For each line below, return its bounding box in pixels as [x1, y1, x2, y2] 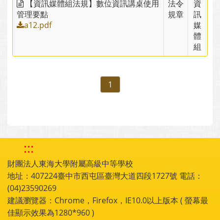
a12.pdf [24, 19, 52, 30]
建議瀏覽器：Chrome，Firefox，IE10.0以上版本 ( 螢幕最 [7, 194, 208, 206]
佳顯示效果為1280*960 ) [7, 207, 94, 218]
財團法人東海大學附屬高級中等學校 [7, 158, 133, 169]
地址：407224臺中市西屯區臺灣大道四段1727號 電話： [7, 170, 203, 181]
